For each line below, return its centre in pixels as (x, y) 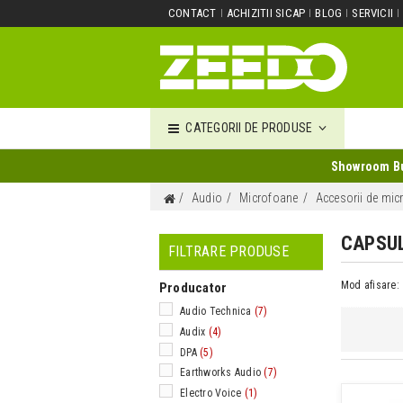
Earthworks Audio (221, 373)
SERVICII (373, 13)
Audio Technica (216, 311)
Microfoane (269, 198)
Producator (193, 288)
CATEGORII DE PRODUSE (249, 127)
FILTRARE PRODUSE (228, 251)
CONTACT (193, 13)
